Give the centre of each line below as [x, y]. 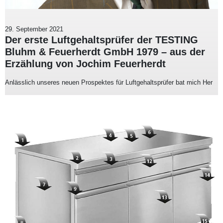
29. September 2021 [34, 29]
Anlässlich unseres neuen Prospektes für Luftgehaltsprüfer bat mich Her [109, 82]
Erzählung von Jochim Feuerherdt [85, 63]
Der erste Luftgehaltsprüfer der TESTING [102, 40]
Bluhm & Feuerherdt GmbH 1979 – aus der [105, 52]
